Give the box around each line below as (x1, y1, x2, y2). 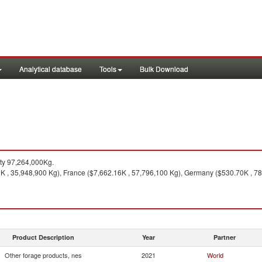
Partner (213, 233, 236, 242)
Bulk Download (140, 64, 188, 74)
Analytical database (19, 64, 82, 74)
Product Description (12, 233, 74, 242)
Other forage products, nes (5, 250, 82, 260)
